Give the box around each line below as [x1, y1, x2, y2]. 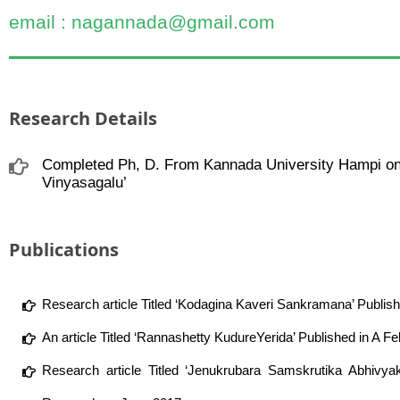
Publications [8, 237, 119, 262]
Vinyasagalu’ [41, 174, 127, 191]
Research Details [8, 106, 157, 130]
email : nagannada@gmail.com [8, 12, 275, 32]
